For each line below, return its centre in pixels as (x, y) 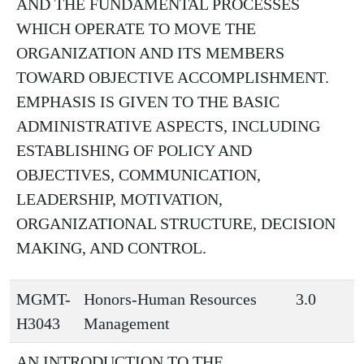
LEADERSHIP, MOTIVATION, (119, 199)
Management (127, 323)
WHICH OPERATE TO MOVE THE (136, 28)
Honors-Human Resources (170, 299)
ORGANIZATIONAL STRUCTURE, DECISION (176, 223)
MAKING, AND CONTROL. (111, 248)
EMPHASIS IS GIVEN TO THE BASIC (148, 102)
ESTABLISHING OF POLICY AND (134, 150)
